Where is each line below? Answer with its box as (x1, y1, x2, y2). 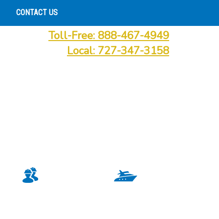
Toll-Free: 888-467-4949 (48, 28, 169, 43)
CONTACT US (16, 8, 58, 17)
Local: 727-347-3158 (67, 44, 169, 58)
